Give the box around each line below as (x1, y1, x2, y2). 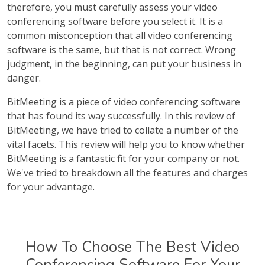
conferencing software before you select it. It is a (7, 15, 223, 28)
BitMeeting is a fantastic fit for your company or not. (7, 152, 240, 165)
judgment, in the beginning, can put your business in (7, 57, 241, 70)
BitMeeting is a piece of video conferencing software (7, 95, 240, 108)
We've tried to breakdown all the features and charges (7, 166, 248, 179)
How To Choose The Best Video (25, 237, 240, 257)
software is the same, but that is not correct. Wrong (7, 43, 236, 56)
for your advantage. (7, 180, 95, 193)
